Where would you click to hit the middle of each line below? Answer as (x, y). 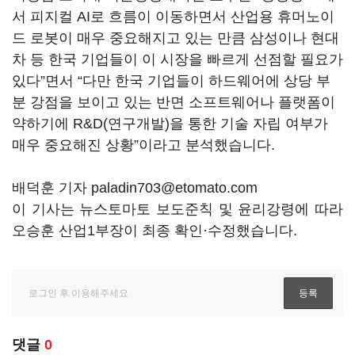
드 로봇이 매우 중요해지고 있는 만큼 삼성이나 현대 (176, 38)
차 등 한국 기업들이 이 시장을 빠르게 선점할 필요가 (177, 59)
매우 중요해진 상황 (73, 145)
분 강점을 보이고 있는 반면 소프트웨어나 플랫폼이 (174, 102)
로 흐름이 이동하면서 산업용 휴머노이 (212, 17)
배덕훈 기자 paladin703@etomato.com (135, 188)
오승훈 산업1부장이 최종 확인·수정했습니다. (155, 231)
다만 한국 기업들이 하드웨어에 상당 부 (206, 81)
